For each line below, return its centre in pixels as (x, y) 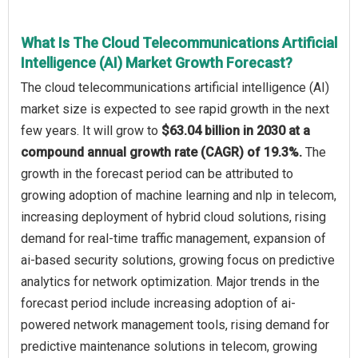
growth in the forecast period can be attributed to (157, 173)
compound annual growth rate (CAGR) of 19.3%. (163, 152)
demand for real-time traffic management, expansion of (173, 238)
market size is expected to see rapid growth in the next (175, 109)
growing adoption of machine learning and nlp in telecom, (179, 195)
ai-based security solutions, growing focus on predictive (178, 260)
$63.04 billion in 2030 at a (236, 130)
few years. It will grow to (91, 130)
